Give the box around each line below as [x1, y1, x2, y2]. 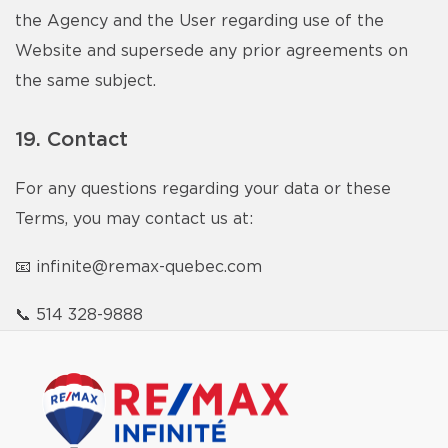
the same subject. [15, 73, 156, 89]
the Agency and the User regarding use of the [15, 13, 384, 29]
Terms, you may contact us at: [15, 211, 253, 227]
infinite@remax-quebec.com [36, 259, 262, 275]
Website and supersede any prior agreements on [15, 43, 408, 59]
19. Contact [15, 130, 128, 150]
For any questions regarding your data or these [15, 181, 391, 197]
